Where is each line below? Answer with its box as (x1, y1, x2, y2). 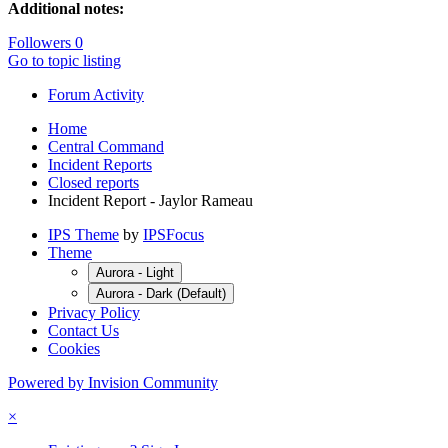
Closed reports (48, 173, 139, 191)
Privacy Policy (48, 303, 140, 321)
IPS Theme (48, 225, 119, 243)
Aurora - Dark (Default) (96, 285, 226, 301)
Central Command (48, 137, 164, 155)
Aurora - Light (96, 264, 174, 280)
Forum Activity (48, 85, 144, 103)
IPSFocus (143, 225, 204, 243)
